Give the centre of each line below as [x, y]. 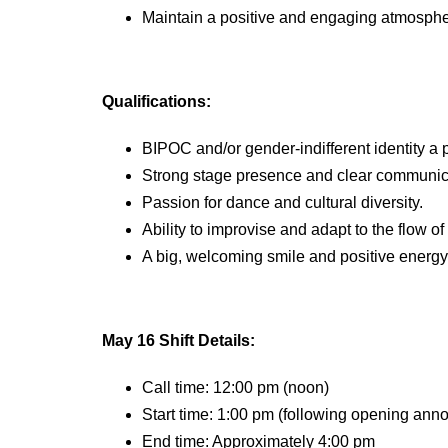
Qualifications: [156, 102]
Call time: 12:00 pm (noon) [235, 388]
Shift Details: [205, 341]
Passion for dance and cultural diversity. [282, 203]
